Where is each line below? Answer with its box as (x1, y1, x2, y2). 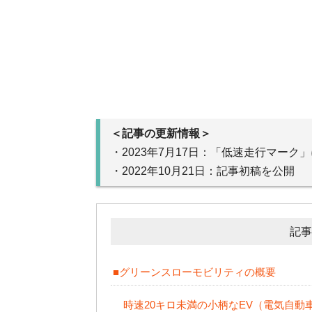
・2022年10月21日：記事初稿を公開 (111, 165, 295, 178)
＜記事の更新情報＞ (111, 127, 211, 140)
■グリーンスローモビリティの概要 (112, 266, 276, 279)
